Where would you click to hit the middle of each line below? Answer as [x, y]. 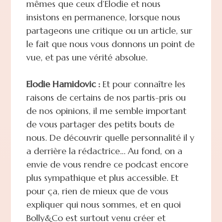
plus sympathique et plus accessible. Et [102, 177]
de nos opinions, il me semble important [106, 111]
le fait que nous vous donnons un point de [110, 44]
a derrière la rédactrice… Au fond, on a [104, 151]
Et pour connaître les [142, 84]
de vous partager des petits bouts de [100, 124]
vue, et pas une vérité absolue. [87, 57]
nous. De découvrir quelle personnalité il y [110, 137]
